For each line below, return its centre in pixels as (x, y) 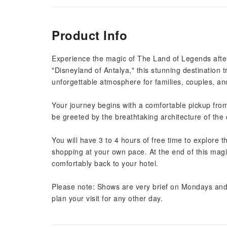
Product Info (89, 35)
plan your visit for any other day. (107, 198)
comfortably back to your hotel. (105, 163)
